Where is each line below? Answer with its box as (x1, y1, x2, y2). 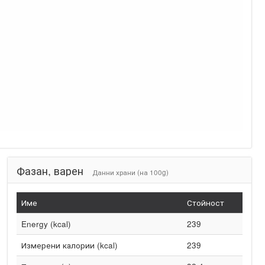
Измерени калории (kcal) (21, 240, 118, 251)
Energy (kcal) (21, 218, 71, 230)
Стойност (186, 197, 224, 208)
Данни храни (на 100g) (92, 167, 169, 177)
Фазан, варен (16, 163, 86, 178)
